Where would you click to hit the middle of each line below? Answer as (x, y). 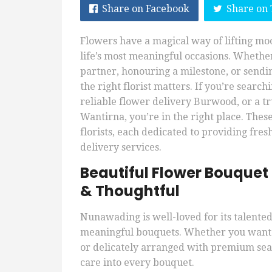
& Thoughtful (130, 191)
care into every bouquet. (137, 263)
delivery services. (121, 148)
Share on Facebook (146, 9)
